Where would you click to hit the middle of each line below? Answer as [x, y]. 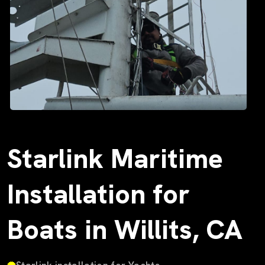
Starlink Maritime [115, 159]
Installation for [98, 195]
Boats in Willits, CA [125, 230]
